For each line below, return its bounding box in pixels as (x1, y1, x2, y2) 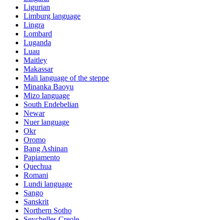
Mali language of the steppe (24, 73, 109, 82)
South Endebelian (24, 100, 79, 109)
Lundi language (24, 179, 72, 188)
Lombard (24, 29, 52, 38)
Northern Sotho (24, 206, 72, 215)
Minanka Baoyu (24, 82, 74, 91)
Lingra (24, 20, 44, 29)
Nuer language (24, 117, 69, 126)
